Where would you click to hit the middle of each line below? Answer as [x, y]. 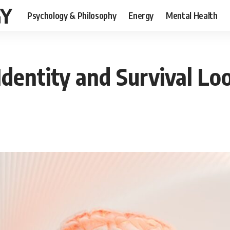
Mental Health [192, 15]
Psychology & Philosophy [72, 15]
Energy [141, 15]
